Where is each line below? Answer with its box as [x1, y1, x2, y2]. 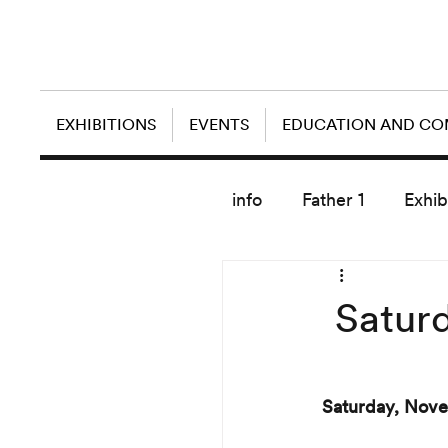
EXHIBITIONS [55, 115, 157, 135]
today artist [336, 269, 427, 290]
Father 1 [302, 189, 364, 210]
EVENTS [188, 115, 250, 135]
